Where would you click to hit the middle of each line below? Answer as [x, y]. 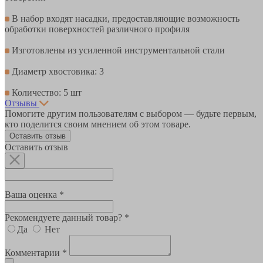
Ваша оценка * [34, 194]
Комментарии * [36, 252]
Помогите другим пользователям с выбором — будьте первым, [131, 113]
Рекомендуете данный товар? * [67, 217]
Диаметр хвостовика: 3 [57, 71]
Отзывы [21, 103]
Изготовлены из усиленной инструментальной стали [117, 50]
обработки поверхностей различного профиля [97, 29]
